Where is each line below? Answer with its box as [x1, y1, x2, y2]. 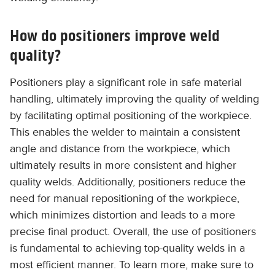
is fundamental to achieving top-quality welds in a [10, 241, 245, 255]
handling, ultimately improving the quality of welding [10, 92, 259, 106]
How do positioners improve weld [10, 26, 220, 45]
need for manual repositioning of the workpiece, [10, 192, 239, 205]
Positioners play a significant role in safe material [10, 76, 242, 89]
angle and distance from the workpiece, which [10, 142, 230, 155]
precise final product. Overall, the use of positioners [10, 225, 256, 238]
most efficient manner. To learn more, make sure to [10, 258, 254, 271]
